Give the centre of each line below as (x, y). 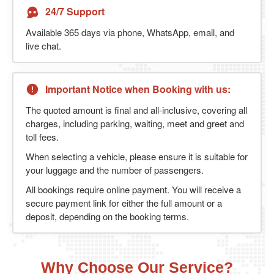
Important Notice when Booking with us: (138, 89)
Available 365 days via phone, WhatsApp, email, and (130, 32)
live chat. (43, 45)
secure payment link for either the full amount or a (124, 202)
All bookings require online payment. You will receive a (133, 189)
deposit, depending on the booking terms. (107, 216)
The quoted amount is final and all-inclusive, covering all (136, 109)
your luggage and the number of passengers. (115, 169)
